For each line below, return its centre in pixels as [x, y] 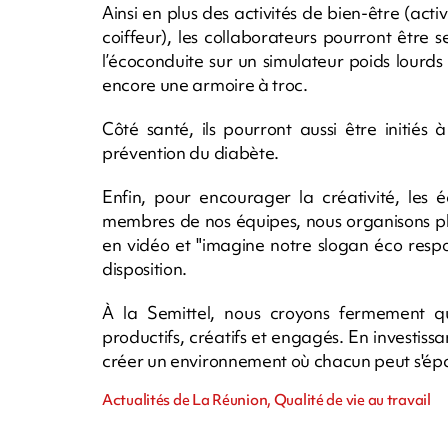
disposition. [145, 268]
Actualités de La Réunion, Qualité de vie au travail [266, 399]
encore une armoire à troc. [205, 84]
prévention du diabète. [192, 152]
